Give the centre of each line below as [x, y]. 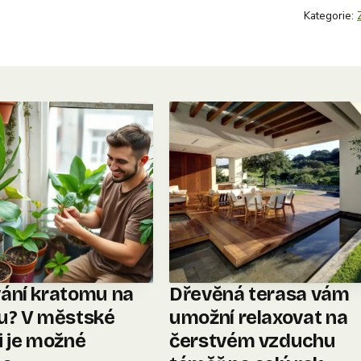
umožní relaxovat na [259, 318]
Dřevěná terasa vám [259, 295]
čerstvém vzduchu [253, 341]
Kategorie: [330, 16]
